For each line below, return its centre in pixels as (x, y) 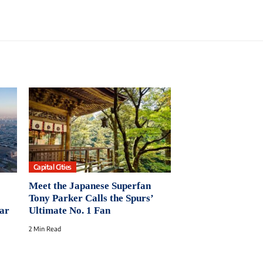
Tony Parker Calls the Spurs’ (91, 198)
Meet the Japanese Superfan (90, 186)
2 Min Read (45, 229)
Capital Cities (52, 167)
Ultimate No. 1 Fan (69, 211)
